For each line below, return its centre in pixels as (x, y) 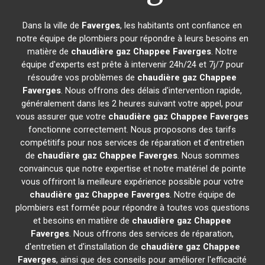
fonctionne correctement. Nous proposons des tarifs (132, 130)
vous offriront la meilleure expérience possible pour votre (132, 182)
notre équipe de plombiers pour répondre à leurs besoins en (132, 38)
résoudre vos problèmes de (83, 77)
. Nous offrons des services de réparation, (152, 234)
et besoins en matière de (83, 221)
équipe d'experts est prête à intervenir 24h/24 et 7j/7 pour (132, 64)
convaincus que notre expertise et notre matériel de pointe (132, 169)
